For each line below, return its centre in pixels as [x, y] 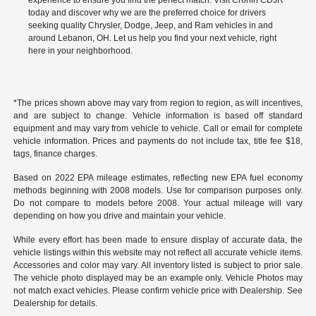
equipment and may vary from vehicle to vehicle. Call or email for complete [158, 129]
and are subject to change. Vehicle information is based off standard [158, 116]
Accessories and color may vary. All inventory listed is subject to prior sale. [158, 266]
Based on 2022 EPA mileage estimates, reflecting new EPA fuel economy [158, 178]
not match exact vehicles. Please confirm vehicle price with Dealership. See [158, 291]
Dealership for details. [56, 304]
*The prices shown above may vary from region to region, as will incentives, [158, 103]
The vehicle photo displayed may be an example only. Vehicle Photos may [158, 278]
